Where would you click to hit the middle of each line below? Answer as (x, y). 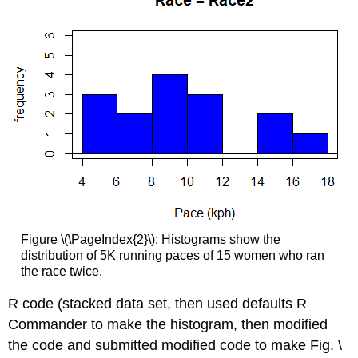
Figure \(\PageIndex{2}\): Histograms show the (150, 239)
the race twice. (61, 271)
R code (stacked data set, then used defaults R (158, 304)
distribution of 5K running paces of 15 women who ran (172, 255)
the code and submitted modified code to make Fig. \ (175, 346)
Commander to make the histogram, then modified (168, 325)
